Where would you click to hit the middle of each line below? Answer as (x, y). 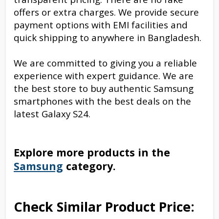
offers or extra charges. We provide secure (106, 12)
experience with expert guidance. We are (104, 75)
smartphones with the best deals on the (102, 101)
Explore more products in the (92, 152)
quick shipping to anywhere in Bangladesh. (108, 37)
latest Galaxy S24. (52, 113)
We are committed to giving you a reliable (105, 63)
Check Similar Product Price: (104, 207)
